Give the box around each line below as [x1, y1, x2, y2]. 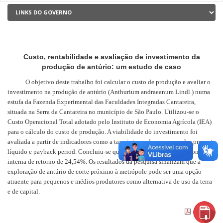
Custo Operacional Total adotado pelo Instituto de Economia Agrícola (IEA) [7, 117, 212, 125]
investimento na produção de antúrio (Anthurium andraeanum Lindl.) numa [7, 88, 210, 96]
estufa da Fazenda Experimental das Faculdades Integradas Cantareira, [7, 98, 196, 106]
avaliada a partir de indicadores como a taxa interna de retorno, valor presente [7, 137, 216, 145]
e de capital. [7, 187, 40, 195]
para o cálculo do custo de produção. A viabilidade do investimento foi [7, 127, 198, 135]
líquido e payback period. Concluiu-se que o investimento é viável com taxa [7, 147, 213, 155]
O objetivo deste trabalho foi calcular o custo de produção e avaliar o [7, 78, 211, 86]
